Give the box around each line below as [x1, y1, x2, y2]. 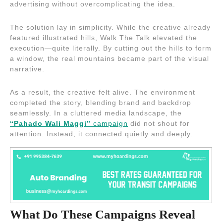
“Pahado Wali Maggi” [10, 119, 91, 127]
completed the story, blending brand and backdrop [10, 98, 191, 107]
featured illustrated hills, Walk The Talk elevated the [10, 33, 197, 42]
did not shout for [128, 119, 190, 127]
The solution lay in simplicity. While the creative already [10, 23, 211, 31]
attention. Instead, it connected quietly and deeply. [10, 129, 193, 138]
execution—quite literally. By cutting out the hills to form [10, 44, 212, 52]
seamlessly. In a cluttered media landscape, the [10, 109, 182, 117]
